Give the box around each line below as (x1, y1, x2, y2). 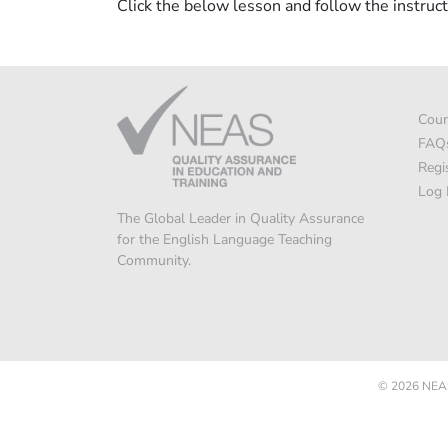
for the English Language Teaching (117, 229, 332, 249)
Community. (117, 250, 191, 270)
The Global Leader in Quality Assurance (117, 208, 364, 228)
